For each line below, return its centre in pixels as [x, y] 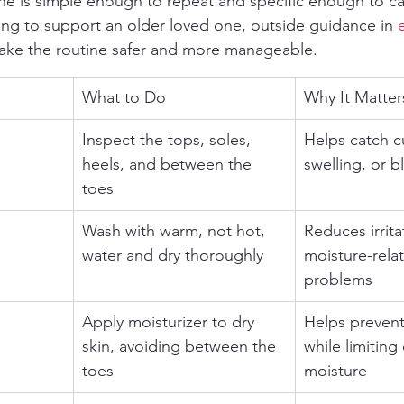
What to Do [124, 97]
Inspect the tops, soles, [169, 140]
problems [338, 280]
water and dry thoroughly [173, 255]
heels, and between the [169, 164]
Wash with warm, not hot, [176, 231]
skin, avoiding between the [181, 346]
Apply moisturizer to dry [170, 322]
